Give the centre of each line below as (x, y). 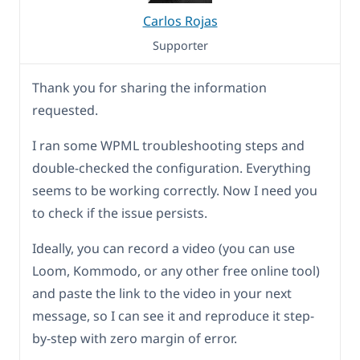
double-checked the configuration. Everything (172, 168)
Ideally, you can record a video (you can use (164, 248)
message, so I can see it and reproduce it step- (173, 315)
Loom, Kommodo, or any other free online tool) (176, 270)
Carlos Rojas (180, 20)
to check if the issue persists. (120, 213)
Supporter (180, 45)
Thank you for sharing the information (149, 87)
